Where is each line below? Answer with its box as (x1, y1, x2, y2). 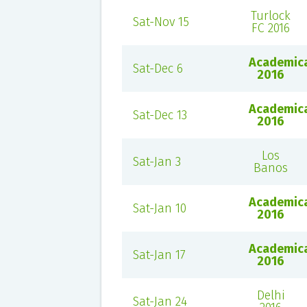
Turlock (251, 8, 291, 23)
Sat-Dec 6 (132, 61, 183, 76)
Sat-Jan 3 (132, 154, 181, 169)
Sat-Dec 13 (132, 108, 187, 123)
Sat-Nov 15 (132, 14, 189, 29)
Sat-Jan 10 (132, 201, 186, 216)
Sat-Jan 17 (132, 247, 186, 262)
